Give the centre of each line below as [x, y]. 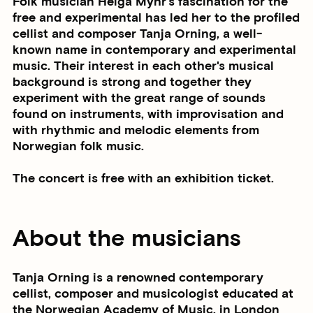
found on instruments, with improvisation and [148, 115]
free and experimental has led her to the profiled [156, 18]
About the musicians [127, 239]
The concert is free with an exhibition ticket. [143, 179]
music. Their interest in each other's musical [143, 66]
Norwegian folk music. [78, 147]
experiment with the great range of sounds [139, 99]
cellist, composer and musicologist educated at [153, 293]
